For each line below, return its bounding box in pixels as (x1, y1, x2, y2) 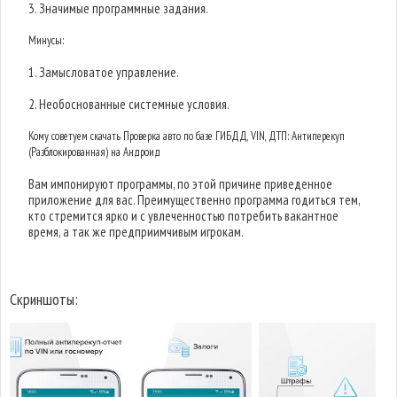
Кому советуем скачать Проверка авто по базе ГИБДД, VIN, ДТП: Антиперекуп (28, 128, 346, 144)
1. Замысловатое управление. (28, 64, 180, 81)
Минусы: (28, 33, 65, 48)
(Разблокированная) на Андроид (28, 144, 161, 160)
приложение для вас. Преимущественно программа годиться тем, (28, 191, 361, 208)
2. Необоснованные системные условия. (28, 96, 230, 113)
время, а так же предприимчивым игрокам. (28, 223, 245, 240)
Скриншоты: (10, 289, 78, 309)
